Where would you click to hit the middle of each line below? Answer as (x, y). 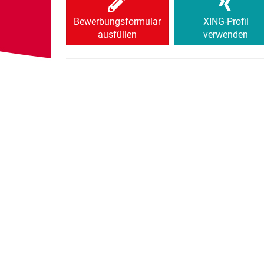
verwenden (226, 34)
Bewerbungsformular (117, 22)
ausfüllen (117, 34)
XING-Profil (226, 22)
